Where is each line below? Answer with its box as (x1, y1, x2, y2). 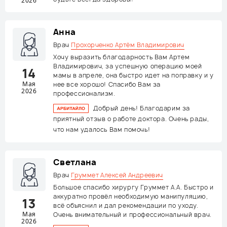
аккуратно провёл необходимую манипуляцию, (53, 192, 208, 201)
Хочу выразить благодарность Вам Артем (53, 53, 190, 61)
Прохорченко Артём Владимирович (71, 41, 184, 49)
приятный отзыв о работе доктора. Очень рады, (53, 115, 209, 123)
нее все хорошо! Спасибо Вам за (53, 80, 161, 89)
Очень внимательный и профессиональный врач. (53, 210, 212, 219)
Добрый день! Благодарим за (93, 104, 190, 112)
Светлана (53, 157, 97, 168)
